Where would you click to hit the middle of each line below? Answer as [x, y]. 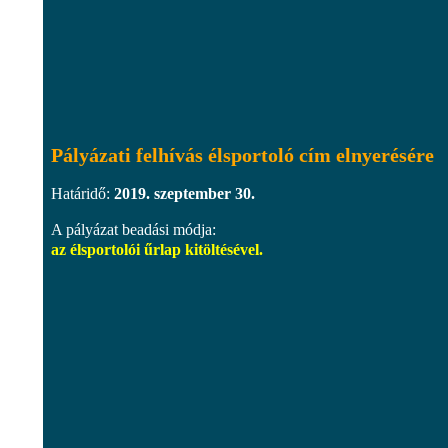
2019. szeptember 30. [184, 193]
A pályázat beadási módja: [133, 229]
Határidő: [82, 193]
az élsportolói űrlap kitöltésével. [157, 249]
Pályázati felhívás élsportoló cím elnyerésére [242, 154]
